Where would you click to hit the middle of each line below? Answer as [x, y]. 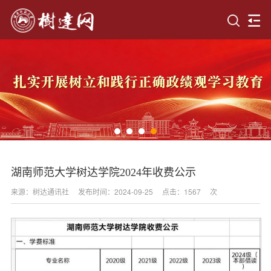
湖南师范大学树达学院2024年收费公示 [103, 172]
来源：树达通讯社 [40, 191]
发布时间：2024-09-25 [115, 191]
